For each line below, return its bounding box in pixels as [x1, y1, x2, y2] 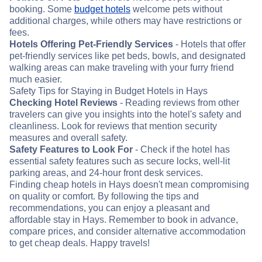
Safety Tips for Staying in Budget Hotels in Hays [9, 86, 208, 96]
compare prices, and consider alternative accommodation [9, 226, 246, 237]
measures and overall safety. [9, 133, 127, 143]
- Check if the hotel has [133, 144, 230, 155]
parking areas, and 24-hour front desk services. [9, 168, 203, 178]
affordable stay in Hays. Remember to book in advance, [9, 215, 238, 225]
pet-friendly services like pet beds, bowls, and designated [9, 51, 246, 61]
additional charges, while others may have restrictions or [9, 16, 242, 26]
